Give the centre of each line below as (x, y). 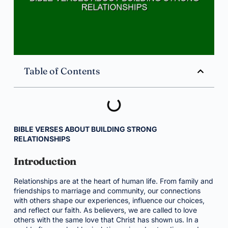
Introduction (45, 161)
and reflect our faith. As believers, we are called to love (105, 210)
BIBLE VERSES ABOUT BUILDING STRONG (85, 129)
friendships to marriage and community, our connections (107, 191)
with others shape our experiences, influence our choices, (109, 200)
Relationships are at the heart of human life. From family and (113, 181)
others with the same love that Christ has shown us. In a (106, 220)
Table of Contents (62, 71)
